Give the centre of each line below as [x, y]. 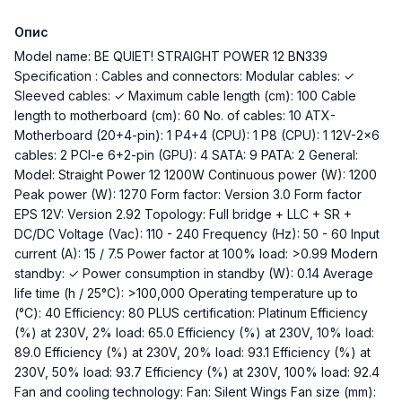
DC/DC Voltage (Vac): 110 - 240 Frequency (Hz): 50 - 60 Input [197, 234]
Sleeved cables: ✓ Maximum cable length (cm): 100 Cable [185, 96]
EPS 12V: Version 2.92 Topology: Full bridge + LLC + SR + [183, 214]
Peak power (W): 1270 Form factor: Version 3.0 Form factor [188, 194]
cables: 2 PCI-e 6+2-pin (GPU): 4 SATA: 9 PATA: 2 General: [186, 155]
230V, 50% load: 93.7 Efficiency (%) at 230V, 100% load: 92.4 [197, 372]
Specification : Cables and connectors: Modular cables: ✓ [184, 76]
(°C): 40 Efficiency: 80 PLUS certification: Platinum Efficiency [191, 313]
